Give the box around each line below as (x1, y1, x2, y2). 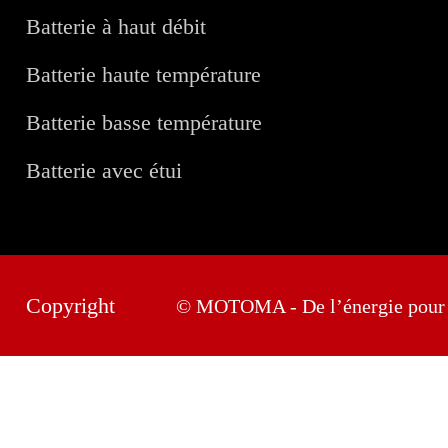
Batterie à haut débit (26, 14, 207, 40)
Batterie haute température (26, 62, 262, 88)
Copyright (26, 293, 116, 319)
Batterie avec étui (26, 158, 183, 184)
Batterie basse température (26, 110, 263, 136)
